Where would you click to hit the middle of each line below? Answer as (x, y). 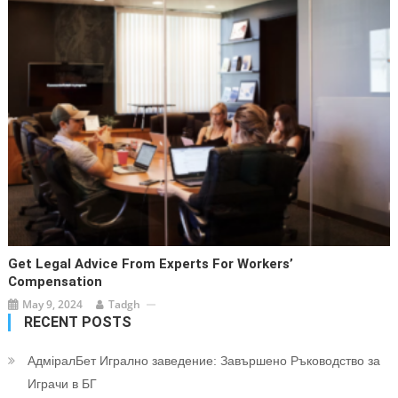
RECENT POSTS (77, 322)
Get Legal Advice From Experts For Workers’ (151, 264)
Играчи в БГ (62, 384)
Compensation (56, 282)
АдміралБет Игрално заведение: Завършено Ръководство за (203, 361)
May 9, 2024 (53, 305)
